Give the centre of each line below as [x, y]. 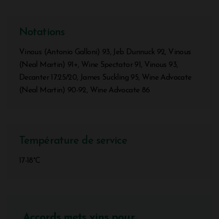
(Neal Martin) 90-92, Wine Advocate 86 [85, 90]
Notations [42, 32]
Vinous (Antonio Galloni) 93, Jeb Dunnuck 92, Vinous [105, 52]
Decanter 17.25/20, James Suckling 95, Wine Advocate [105, 77]
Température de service [73, 141]
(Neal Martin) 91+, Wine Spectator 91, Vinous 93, [99, 65]
